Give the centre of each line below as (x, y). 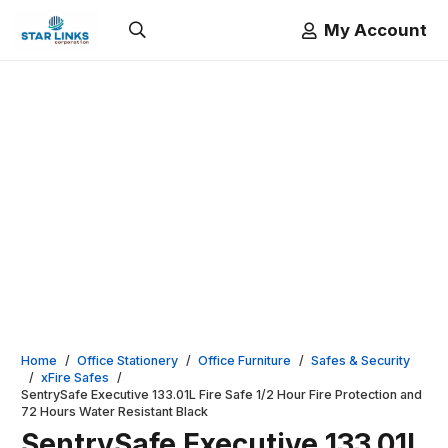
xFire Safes (75, 377)
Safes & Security (361, 360)
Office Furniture (245, 360)
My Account (375, 29)
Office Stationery (128, 360)
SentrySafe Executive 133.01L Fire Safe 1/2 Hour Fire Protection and (221, 394)
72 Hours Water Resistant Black (114, 411)
